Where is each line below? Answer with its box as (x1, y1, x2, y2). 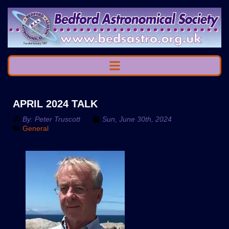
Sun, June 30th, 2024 (102, 114, 172, 123)
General (22, 124, 49, 132)
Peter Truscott (35, 114, 80, 123)
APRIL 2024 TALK (13, 98, 98, 109)
